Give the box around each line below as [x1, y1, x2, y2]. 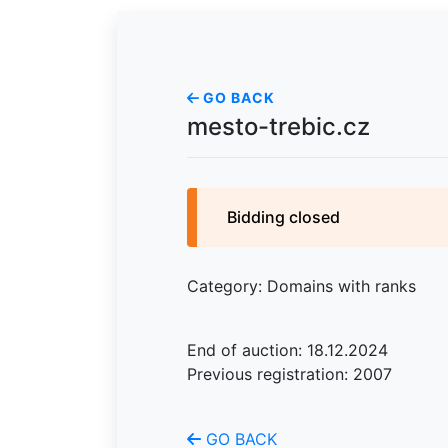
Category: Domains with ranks [187, 276, 416, 296]
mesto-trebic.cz [187, 112, 370, 141]
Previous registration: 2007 [187, 364, 392, 384]
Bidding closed [227, 207, 340, 227]
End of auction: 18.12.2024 [187, 340, 388, 360]
